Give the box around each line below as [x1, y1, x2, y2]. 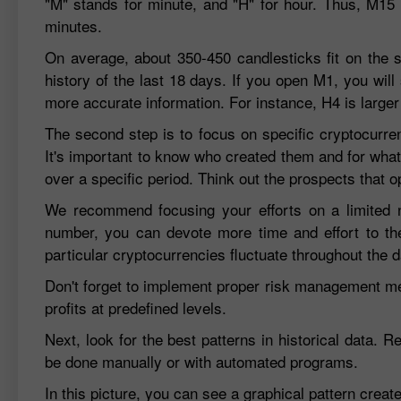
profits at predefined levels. [45, 296, 226, 320]
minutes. [45, 14, 102, 38]
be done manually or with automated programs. [45, 350, 358, 373]
